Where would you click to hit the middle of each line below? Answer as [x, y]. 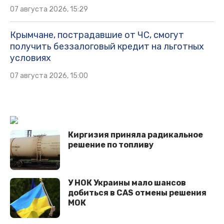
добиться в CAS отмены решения [137, 193]
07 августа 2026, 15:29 [49, 9]
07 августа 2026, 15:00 [49, 76]
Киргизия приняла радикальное [135, 135]
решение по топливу [111, 145]
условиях [30, 58]
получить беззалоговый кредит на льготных [107, 47]
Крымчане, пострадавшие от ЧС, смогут [97, 35]
